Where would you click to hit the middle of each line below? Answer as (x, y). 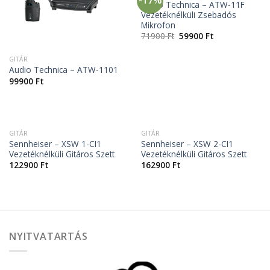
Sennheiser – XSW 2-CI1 (187, 143)
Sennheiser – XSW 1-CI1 (55, 143)
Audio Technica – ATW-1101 (63, 70)
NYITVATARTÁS (49, 236)
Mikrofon (158, 25)
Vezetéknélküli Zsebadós (188, 14)
